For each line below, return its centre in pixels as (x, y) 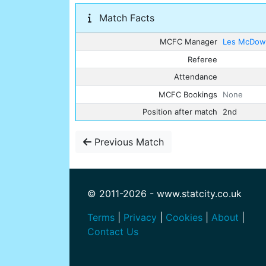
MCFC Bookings (188, 94)
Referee (202, 59)
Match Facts (125, 18)
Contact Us (113, 232)
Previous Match (128, 142)
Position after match (180, 112)
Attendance (195, 77)
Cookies (184, 218)
